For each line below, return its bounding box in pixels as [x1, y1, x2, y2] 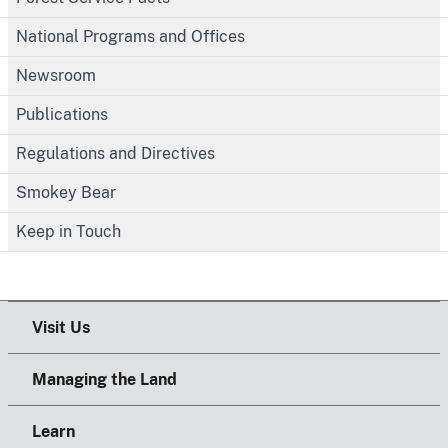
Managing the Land [32, 369, 177, 389]
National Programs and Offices [16, 26, 245, 46]
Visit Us [32, 317, 90, 337]
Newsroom [16, 65, 96, 85]
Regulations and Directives [16, 143, 215, 163]
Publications [16, 104, 108, 124]
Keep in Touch [16, 221, 121, 241]
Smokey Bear [16, 182, 116, 202]
